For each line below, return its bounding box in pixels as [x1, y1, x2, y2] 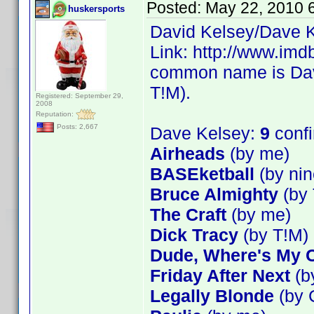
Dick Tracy [150, 225, 238, 245]
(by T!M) [238, 225, 308, 245]
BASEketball [150, 164, 254, 184]
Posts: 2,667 [55, 123, 98, 131]
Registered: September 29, [36, 92, 123, 100]
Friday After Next [150, 266, 290, 285]
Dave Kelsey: [150, 123, 260, 143]
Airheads [150, 144, 225, 163]
